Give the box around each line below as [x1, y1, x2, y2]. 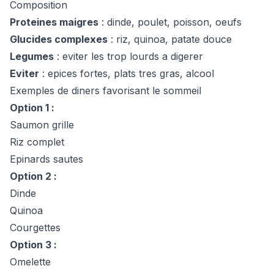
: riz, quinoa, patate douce [108, 33, 232, 45]
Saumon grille [10, 119, 74, 131]
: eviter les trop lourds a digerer [54, 50, 203, 62]
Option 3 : [10, 239, 57, 251]
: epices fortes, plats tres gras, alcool [39, 67, 214, 80]
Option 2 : [10, 170, 57, 182]
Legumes [10, 50, 54, 62]
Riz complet [10, 136, 64, 148]
